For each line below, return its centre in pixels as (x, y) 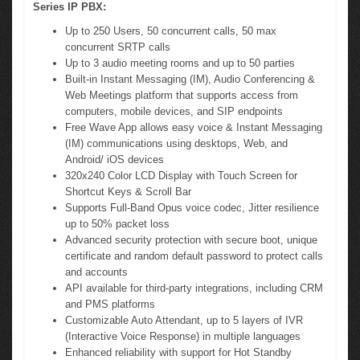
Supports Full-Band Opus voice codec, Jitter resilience (192, 208)
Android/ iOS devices (115, 160)
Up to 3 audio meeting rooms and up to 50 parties (180, 63)
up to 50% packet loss (117, 224)
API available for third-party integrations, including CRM (194, 288)
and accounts (96, 272)
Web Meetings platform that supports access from (182, 96)
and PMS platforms (110, 305)
